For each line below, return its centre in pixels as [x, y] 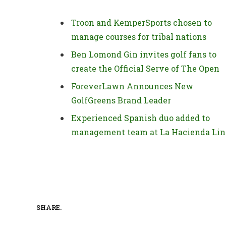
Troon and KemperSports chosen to [142, 23]
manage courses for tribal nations [139, 37]
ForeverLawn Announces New [132, 86]
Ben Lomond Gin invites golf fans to [144, 54]
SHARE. [49, 207]
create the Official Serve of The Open [145, 69]
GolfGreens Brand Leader [121, 100]
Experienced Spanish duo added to [140, 118]
